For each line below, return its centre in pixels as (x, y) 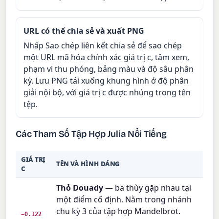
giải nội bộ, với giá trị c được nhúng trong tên (107, 92)
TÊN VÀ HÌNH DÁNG (88, 164)
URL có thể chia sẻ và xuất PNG (84, 31)
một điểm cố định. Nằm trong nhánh (124, 199)
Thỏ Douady (80, 187)
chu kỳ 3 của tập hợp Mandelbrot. (119, 211)
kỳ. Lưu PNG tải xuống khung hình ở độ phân (106, 80)
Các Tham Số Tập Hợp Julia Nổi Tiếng (91, 134)
